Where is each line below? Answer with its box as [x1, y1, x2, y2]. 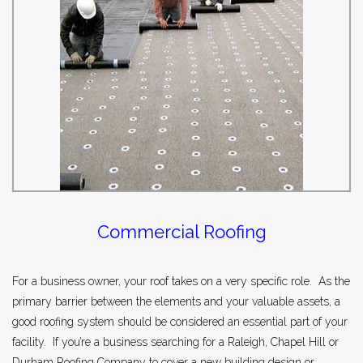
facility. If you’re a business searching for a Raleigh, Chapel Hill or [12, 335, 339, 348]
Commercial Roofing [96, 220, 267, 242]
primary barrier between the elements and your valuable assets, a [12, 294, 340, 308]
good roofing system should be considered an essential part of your [12, 314, 348, 328]
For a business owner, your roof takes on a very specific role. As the [12, 274, 350, 288]
